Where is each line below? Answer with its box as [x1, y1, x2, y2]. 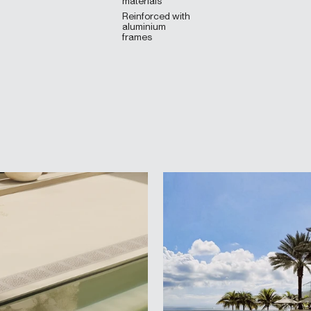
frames [121, 31, 152, 43]
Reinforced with [121, 10, 190, 22]
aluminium [121, 21, 166, 33]
